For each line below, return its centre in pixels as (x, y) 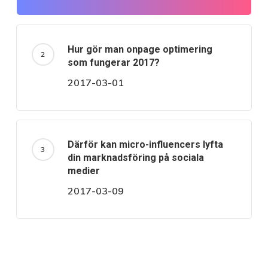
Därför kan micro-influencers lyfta (145, 145)
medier (83, 171)
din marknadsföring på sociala (135, 158)
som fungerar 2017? (113, 63)
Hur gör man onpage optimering (140, 50)
